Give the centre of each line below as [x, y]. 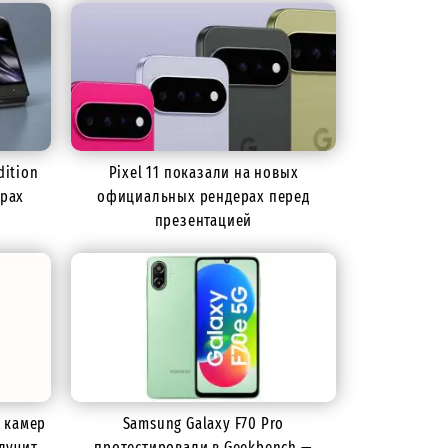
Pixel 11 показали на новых [203, 173]
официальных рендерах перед [203, 197]
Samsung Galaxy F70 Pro [203, 423]
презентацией [203, 221]
